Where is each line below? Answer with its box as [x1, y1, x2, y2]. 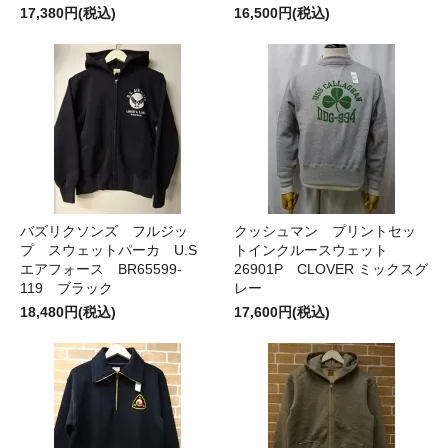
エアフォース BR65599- [20, 260, 182, 277]
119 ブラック [20, 279, 113, 296]
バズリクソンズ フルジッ [20, 222, 188, 239]
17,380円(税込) [20, 4, 116, 21]
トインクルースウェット [234, 241, 402, 258]
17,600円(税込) [234, 303, 330, 320]
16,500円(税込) [234, 4, 330, 21]
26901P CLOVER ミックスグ [234, 260, 428, 277]
